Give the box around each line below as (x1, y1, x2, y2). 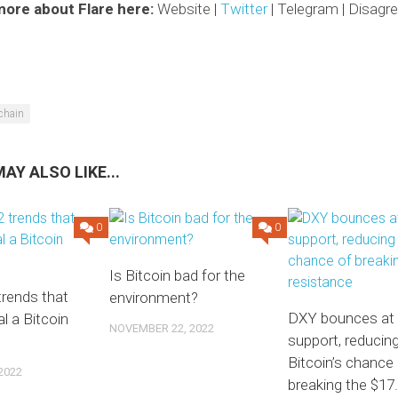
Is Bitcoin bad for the (109, 267, 246, 284)
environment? (109, 289, 199, 306)
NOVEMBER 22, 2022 (109, 322, 215, 335)
